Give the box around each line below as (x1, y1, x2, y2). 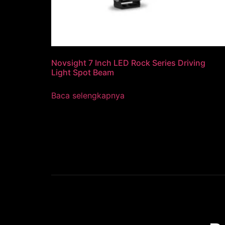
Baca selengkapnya (51, 90, 125, 100)
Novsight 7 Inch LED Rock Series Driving (51, 57, 205, 68)
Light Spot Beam (51, 67, 114, 77)
